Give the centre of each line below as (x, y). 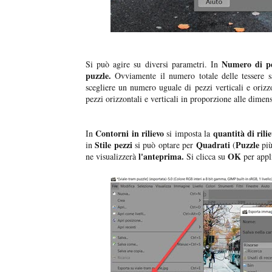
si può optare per (163, 145)
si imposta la (187, 134)
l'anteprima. (161, 157)
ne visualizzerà (112, 157)
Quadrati (212, 145)
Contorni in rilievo (130, 134)
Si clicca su (205, 157)
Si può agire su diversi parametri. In (154, 64)
